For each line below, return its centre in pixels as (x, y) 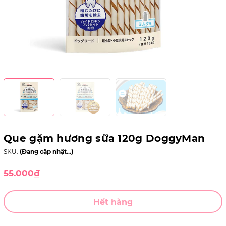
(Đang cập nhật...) (46, 152)
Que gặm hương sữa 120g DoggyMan (104, 138)
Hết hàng (113, 202)
